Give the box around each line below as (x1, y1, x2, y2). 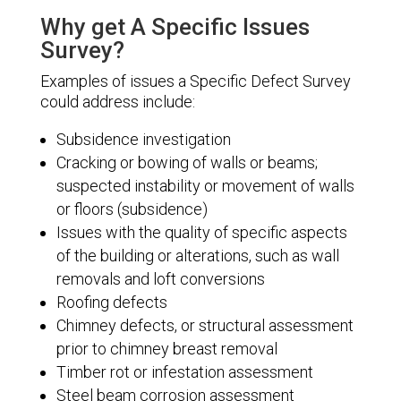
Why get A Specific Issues (39, 13, 310, 40)
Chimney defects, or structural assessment (55, 315, 354, 335)
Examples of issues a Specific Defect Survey (39, 71, 351, 90)
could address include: (39, 91, 195, 111)
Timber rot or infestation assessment (55, 362, 313, 381)
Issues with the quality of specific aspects (55, 222, 347, 242)
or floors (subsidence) (55, 199, 208, 218)
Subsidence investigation (55, 129, 231, 149)
